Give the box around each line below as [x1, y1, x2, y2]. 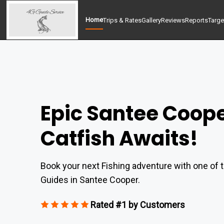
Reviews [161, 16, 185, 24]
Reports [185, 16, 208, 24]
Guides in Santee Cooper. [40, 174, 140, 185]
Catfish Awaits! [40, 124, 198, 152]
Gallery [141, 16, 161, 24]
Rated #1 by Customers [90, 199, 185, 210]
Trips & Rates [103, 16, 142, 24]
